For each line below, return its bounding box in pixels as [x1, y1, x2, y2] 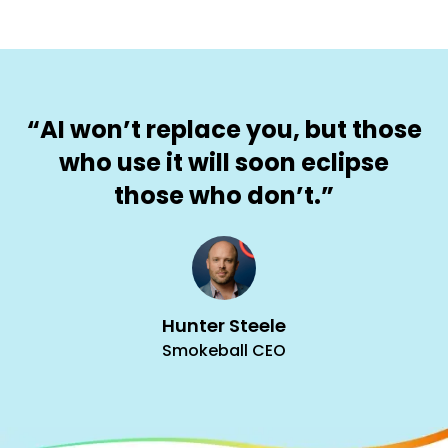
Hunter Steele [162, 312, 286, 338]
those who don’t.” [114, 178, 334, 212]
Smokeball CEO [162, 338, 286, 362]
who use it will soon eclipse [59, 145, 389, 179]
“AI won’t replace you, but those [26, 112, 422, 146]
